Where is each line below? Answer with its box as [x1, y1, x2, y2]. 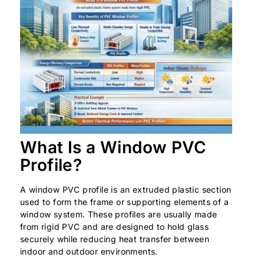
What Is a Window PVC [20, 137, 206, 157]
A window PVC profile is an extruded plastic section [20, 184, 232, 194]
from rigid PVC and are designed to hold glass [20, 221, 209, 232]
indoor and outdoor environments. [20, 246, 158, 256]
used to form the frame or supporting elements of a [20, 196, 229, 207]
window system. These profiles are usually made [20, 209, 217, 219]
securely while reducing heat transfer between [20, 233, 209, 244]
